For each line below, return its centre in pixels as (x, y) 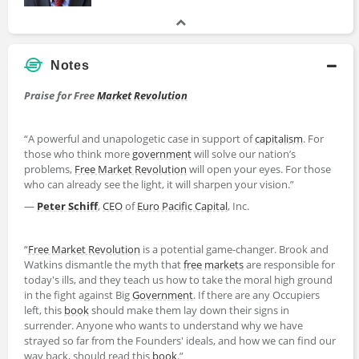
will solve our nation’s (244, 153)
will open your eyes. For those (259, 169)
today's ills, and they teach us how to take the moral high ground (178, 279)
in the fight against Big (78, 294)
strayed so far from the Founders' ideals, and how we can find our (180, 340)
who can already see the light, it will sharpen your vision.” (159, 184)
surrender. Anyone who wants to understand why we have (163, 325)
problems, (49, 169)
